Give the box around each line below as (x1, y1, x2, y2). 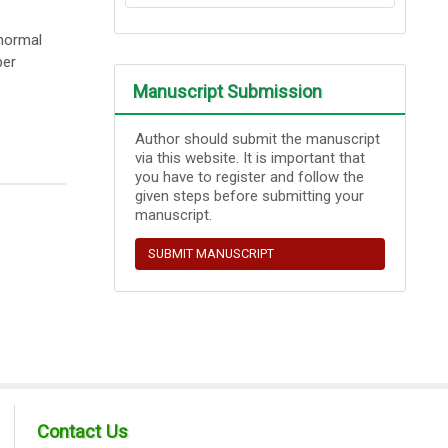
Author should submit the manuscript (135, 129, 381, 148)
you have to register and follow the (135, 167, 365, 186)
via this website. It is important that (135, 148, 366, 167)
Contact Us (37, 421, 129, 443)
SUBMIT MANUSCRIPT (148, 245, 275, 261)
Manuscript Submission (133, 80, 323, 102)
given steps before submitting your (135, 186, 365, 205)
